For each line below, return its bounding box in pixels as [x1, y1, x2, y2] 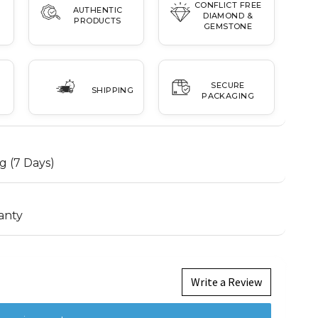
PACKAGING [202, 90, 255, 101]
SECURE [211, 79, 245, 90]
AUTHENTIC [72, 5, 123, 16]
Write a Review [190, 274, 262, 289]
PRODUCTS [74, 16, 121, 26]
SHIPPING [91, 85, 134, 96]
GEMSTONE [203, 21, 253, 31]
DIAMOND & [203, 10, 253, 21]
